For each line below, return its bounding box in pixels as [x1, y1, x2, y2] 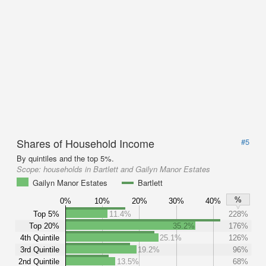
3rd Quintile [20, 245, 59, 254]
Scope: [17, 163, 43, 175]
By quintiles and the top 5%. [17, 153, 114, 164]
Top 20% [29, 221, 59, 230]
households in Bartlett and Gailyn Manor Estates [43, 163, 210, 175]
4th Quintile [20, 233, 59, 242]
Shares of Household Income [17, 135, 154, 151]
